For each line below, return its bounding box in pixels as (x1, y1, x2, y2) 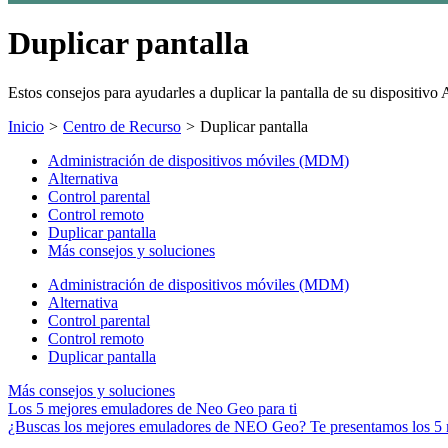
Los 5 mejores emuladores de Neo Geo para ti (8, 399, 297, 417)
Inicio (8, 117, 44, 135)
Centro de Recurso (63, 117, 181, 135)
